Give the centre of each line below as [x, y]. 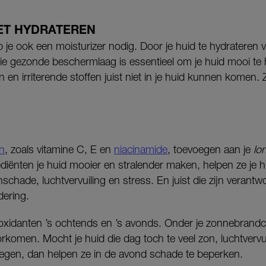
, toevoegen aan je [210, 150]
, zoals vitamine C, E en [59, 150]
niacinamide [141, 150]
